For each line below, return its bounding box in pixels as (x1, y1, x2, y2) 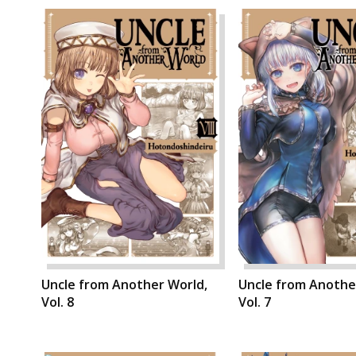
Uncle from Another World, (41, 276, 207, 294)
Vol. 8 (41, 293, 74, 311)
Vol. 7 (238, 293, 271, 311)
